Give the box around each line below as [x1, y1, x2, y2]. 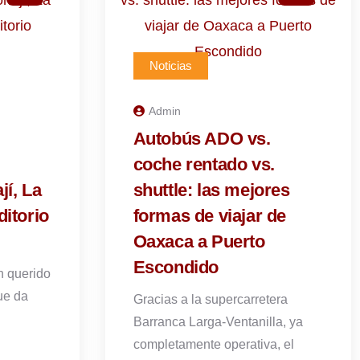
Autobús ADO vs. [133, 129, 271, 149]
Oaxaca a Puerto [133, 231, 265, 252]
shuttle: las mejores [133, 180, 290, 200]
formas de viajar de [133, 206, 286, 226]
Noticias [149, 59, 192, 72]
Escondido [133, 257, 219, 277]
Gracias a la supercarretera [133, 292, 288, 306]
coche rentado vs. [133, 154, 275, 174]
